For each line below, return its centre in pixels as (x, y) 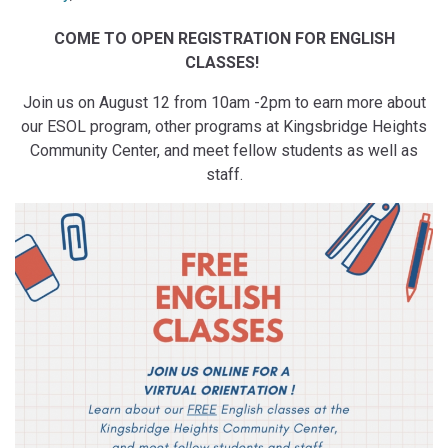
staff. (224, 175)
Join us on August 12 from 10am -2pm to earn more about (224, 103)
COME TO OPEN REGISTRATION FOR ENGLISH (224, 39)
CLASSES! (224, 63)
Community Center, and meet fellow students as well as (224, 151)
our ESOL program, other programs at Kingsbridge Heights (224, 127)
